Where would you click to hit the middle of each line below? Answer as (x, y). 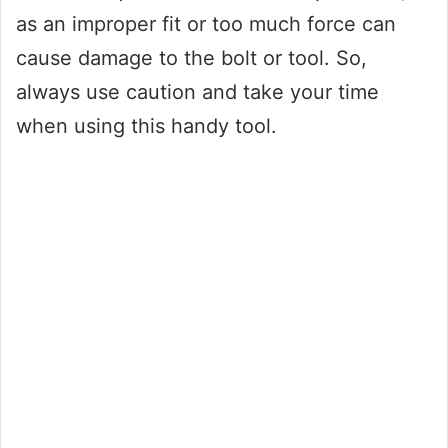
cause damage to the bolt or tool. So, (191, 57)
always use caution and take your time (197, 91)
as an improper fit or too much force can (206, 23)
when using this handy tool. (146, 125)
